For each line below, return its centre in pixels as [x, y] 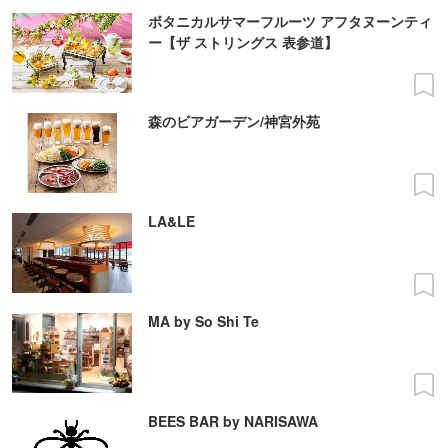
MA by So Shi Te [203, 321]
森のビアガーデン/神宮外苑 [234, 121]
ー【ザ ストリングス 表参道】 [243, 42]
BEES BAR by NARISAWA [233, 421]
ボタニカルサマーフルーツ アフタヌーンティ [290, 21]
